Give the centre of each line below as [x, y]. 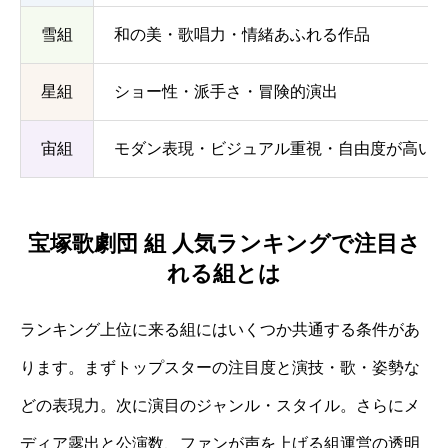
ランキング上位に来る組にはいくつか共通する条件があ [220, 329]
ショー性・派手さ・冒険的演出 [226, 92]
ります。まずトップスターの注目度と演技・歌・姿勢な [220, 367]
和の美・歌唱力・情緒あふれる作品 [242, 35]
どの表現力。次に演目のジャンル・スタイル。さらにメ [220, 405]
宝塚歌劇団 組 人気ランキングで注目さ [224, 243]
